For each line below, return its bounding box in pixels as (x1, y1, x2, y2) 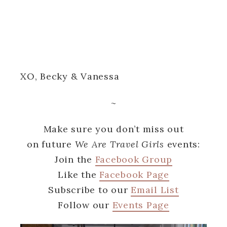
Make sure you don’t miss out (43, 123, 184, 135)
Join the (54, 153, 95, 165)
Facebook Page (99, 168, 169, 180)
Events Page (112, 199, 169, 211)
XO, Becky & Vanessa (20, 70, 120, 82)
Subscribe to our (48, 183, 131, 196)
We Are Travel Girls (74, 138, 164, 150)
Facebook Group (95, 153, 173, 165)
